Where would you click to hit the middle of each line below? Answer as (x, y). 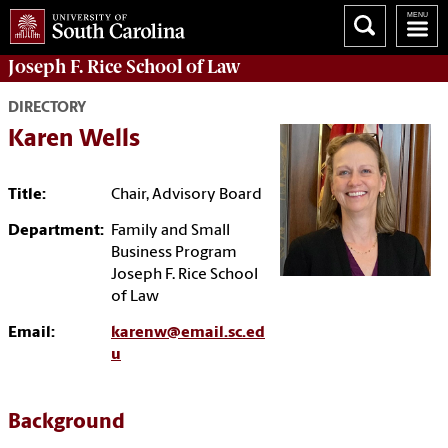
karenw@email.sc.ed (188, 333)
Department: (56, 231)
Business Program (174, 253)
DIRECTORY (47, 109)
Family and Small (170, 231)
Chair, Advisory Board (186, 195)
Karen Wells (74, 140)
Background (66, 423)
